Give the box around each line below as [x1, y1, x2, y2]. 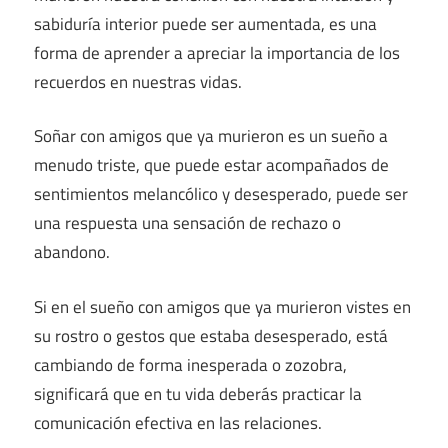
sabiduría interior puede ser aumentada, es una [34, 10, 377, 37]
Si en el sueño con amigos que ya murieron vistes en [34, 293, 411, 320]
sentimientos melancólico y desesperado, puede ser [34, 181, 408, 208]
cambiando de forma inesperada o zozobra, [34, 351, 347, 378]
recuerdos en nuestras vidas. [34, 68, 242, 95]
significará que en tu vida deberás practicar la [34, 380, 362, 407]
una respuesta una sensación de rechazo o [34, 210, 341, 237]
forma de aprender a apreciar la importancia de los [34, 39, 400, 66]
